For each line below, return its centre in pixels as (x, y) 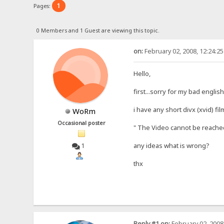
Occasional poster (82, 123)
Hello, (142, 73)
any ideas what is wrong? (171, 145)
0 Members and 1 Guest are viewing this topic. (98, 30)
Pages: (43, 5)
